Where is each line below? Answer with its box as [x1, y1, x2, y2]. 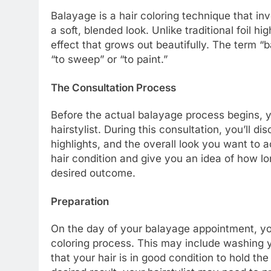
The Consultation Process [51, 82, 176, 94]
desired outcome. [51, 166, 135, 179]
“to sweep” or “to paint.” [51, 53, 168, 65]
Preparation [51, 195, 109, 208]
